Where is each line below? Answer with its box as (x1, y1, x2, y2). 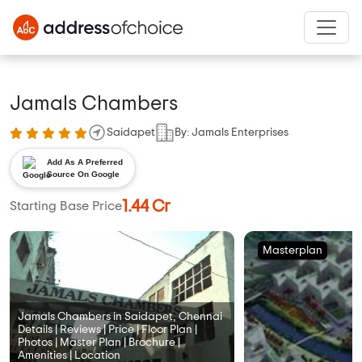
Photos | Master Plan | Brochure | (18, 337, 180, 349)
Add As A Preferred (47, 158, 123, 167)
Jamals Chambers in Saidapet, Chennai (18, 311, 222, 323)
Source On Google (47, 170, 120, 179)
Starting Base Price (10, 200, 122, 213)
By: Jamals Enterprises (175, 126, 288, 138)
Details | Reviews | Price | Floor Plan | (18, 324, 197, 336)
